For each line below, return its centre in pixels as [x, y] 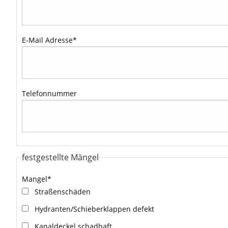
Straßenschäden [63, 192]
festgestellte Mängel [60, 157]
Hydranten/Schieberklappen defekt [94, 209]
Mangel [35, 179]
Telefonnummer [49, 93]
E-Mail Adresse [47, 40]
